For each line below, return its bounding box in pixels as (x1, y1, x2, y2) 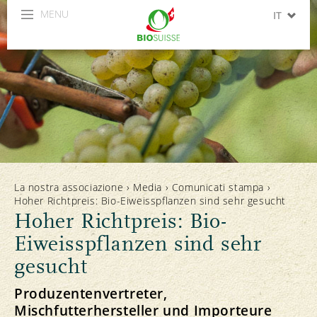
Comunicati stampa (171, 180, 265, 194)
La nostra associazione (14, 180, 124, 194)
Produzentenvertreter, (14, 284, 168, 303)
